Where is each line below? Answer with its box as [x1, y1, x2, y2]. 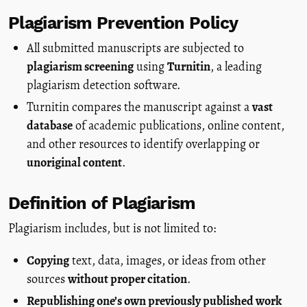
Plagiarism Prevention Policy [8, 13, 238, 34]
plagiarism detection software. [27, 77, 180, 94]
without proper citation [68, 271, 187, 288]
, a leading [210, 58, 262, 75]
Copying [27, 252, 69, 269]
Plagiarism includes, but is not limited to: [8, 220, 216, 237]
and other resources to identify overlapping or [27, 135, 260, 152]
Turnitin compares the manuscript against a [27, 98, 252, 115]
